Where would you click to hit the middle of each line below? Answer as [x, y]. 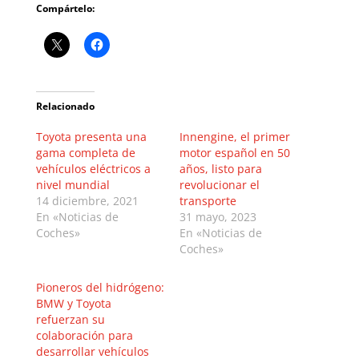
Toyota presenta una [91, 136]
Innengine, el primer [234, 136]
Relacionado [65, 106]
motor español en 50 [234, 152]
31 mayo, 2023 [218, 216]
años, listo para [220, 168]
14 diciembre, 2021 [87, 200]
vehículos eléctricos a [93, 168]
